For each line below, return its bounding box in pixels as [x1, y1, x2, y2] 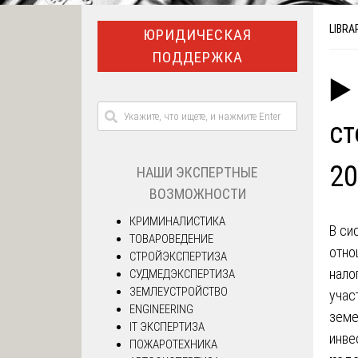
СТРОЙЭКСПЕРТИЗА [129, 249, 227, 264]
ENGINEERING [129, 301, 193, 316]
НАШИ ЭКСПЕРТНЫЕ [137, 163, 258, 181]
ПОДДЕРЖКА [152, 47, 243, 66]
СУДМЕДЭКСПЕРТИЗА [129, 266, 235, 281]
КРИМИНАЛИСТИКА [129, 213, 225, 229]
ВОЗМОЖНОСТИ [149, 185, 246, 202]
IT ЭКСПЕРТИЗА [129, 319, 205, 334]
